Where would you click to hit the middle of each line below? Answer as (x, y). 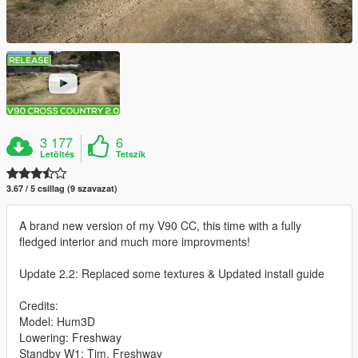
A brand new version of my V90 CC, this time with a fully (160, 225)
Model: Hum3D (57, 321)
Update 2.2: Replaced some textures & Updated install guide (172, 273)
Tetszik (131, 154)
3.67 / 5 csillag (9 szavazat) (62, 188)
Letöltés (58, 154)
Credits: (39, 305)
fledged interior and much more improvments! (135, 241)
